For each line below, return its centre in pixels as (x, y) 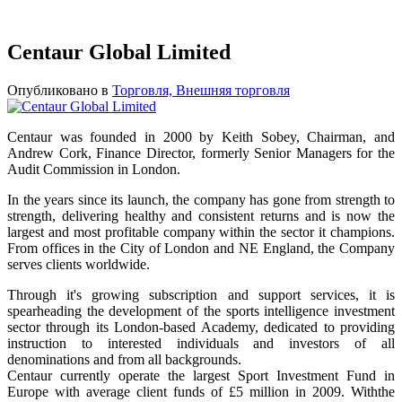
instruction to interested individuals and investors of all (201, 343)
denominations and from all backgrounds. (126, 359)
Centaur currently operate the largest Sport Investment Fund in (201, 375)
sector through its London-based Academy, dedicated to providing (201, 327)
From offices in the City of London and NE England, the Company (201, 248)
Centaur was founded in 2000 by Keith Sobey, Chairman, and (201, 136)
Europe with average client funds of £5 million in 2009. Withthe (201, 391)
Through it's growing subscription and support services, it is (201, 294)
